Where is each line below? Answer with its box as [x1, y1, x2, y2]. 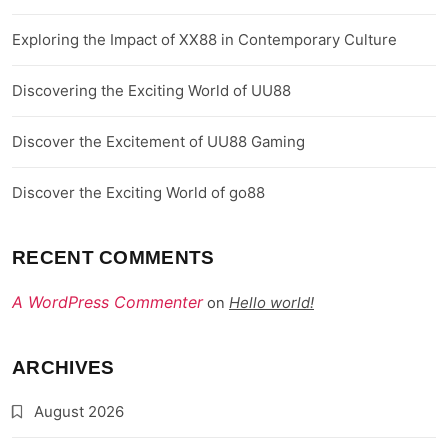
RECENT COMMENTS [12, 247, 215, 269]
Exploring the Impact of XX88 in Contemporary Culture [12, 30, 397, 50]
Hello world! [229, 293, 314, 313]
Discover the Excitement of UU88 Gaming [12, 132, 305, 152]
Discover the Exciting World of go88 [12, 183, 265, 203]
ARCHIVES [12, 357, 115, 379]
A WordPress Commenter [12, 292, 203, 313]
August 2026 [34, 402, 124, 422]
